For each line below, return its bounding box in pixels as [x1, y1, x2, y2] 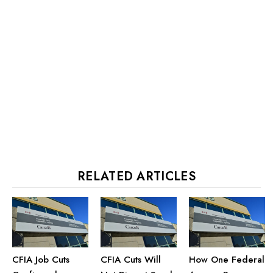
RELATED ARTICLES [77, 167, 196, 185]
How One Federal [189, 252, 264, 266]
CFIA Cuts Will [101, 252, 161, 266]
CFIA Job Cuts [12, 252, 69, 266]
